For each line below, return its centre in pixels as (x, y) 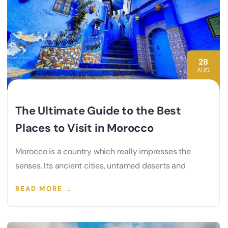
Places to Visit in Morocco (84, 128)
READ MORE (39, 188)
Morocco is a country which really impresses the (103, 151)
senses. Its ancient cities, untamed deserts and (101, 165)
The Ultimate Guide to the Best (98, 110)
